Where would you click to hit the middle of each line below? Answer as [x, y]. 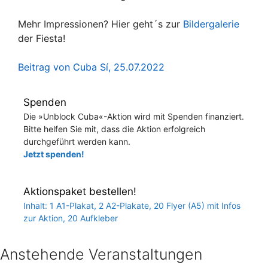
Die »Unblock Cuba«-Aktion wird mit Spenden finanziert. [134, 116]
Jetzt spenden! [54, 154]
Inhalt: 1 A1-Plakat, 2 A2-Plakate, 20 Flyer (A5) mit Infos [132, 205]
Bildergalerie [211, 24]
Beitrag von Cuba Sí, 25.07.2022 [91, 67]
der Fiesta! [42, 38]
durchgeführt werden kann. [77, 141]
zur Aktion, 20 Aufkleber [71, 218]
